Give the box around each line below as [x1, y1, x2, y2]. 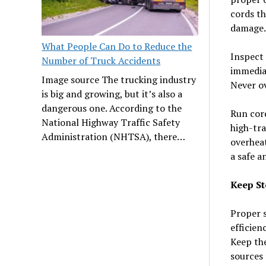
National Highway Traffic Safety [42, 115, 180, 129]
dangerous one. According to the [42, 101, 182, 115]
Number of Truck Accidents [42, 53, 161, 67]
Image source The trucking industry [42, 72, 197, 86]
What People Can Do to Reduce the [42, 39, 192, 53]
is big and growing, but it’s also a [42, 87, 183, 100]
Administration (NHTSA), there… [42, 129, 186, 143]
